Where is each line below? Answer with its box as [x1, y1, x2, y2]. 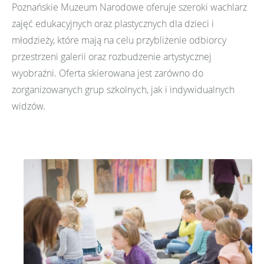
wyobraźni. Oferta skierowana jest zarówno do [12, 67, 203, 80]
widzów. [12, 100, 45, 113]
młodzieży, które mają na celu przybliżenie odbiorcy [12, 34, 226, 47]
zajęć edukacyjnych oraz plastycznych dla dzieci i [12, 17, 214, 31]
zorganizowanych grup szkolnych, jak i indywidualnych [12, 83, 235, 97]
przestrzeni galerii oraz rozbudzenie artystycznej [12, 50, 212, 64]
